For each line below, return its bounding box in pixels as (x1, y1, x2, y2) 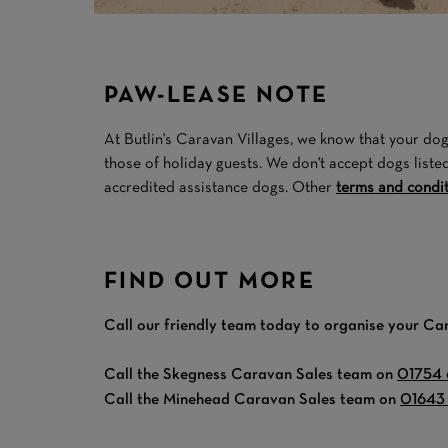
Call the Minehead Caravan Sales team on (104, 388, 401, 410)
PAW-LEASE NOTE (104, 84, 329, 107)
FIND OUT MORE (104, 270, 316, 293)
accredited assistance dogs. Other (104, 180, 337, 195)
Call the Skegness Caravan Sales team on (104, 363, 398, 385)
